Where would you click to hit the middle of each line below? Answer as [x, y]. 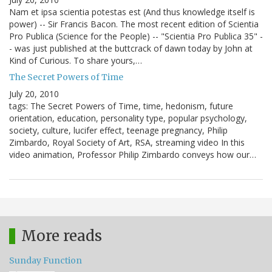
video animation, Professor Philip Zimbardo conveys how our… [133, 155]
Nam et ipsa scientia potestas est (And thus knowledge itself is [132, 12]
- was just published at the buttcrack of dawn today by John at [131, 49]
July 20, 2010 [34, 94]
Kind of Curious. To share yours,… [76, 61]
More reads [62, 236]
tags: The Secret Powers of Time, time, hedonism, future [121, 106]
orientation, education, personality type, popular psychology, [128, 118]
